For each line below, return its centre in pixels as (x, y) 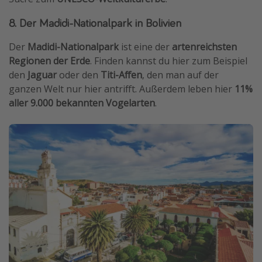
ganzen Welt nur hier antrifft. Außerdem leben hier (122, 89)
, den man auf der (180, 75)
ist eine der (146, 46)
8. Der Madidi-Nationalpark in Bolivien (95, 22)
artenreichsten (204, 46)
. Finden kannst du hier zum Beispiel (169, 61)
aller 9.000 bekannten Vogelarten (82, 103)
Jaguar (42, 75)
